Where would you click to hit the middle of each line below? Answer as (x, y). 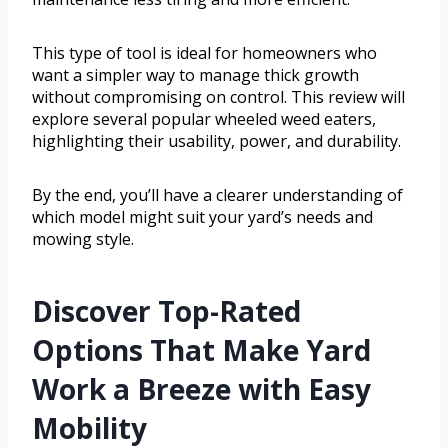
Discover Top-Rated (166, 311)
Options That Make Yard (201, 350)
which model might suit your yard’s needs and (202, 217)
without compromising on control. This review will (218, 97)
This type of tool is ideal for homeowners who (204, 53)
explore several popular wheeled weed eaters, (204, 119)
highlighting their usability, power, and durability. (216, 141)
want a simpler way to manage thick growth (195, 75)
